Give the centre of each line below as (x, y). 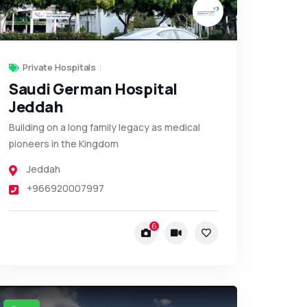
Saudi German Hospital (93, 89)
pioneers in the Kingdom (63, 144)
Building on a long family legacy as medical (104, 127)
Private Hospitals (59, 67)
